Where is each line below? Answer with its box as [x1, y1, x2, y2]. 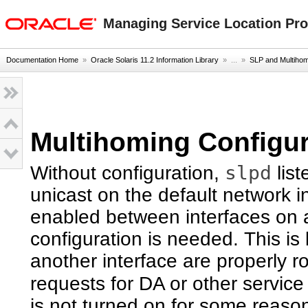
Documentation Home [6, 56, 78, 64]
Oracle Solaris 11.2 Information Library [91, 56, 219, 64]
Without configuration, [30, 162, 225, 184]
